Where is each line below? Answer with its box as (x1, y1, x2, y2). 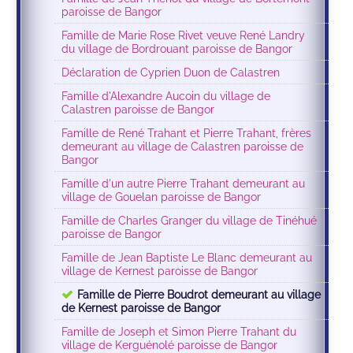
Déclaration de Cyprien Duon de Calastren (61, 65, 281, 80)
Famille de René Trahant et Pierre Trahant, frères (61, 126, 312, 140)
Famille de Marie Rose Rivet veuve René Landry (61, 28, 306, 43)
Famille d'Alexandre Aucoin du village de (61, 89, 271, 103)
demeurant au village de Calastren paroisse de (61, 139, 304, 154)
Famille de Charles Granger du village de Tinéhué (61, 214, 318, 228)
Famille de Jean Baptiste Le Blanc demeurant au (61, 251, 313, 265)
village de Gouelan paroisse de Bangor (61, 190, 262, 204)
